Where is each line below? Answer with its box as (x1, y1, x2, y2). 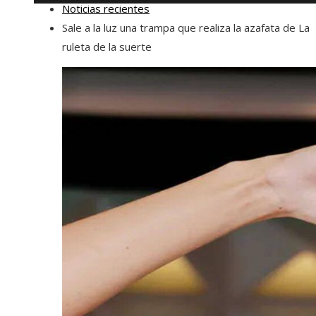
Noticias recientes (62, 1, 150, 16)
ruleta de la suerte (62, 39, 152, 54)
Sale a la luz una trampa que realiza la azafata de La (62, 20, 310, 35)
